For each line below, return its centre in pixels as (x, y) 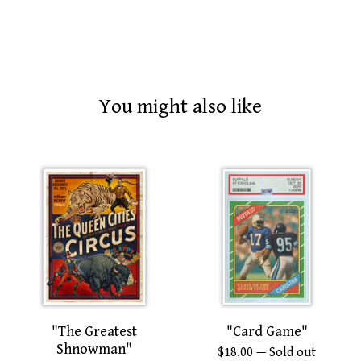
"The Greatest (94, 332)
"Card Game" (267, 332)
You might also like (180, 107)
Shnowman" (94, 350)
